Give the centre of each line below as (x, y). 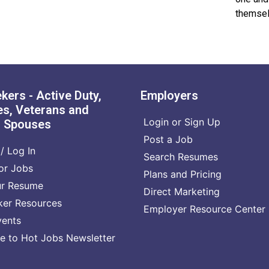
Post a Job (168, 139)
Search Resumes (181, 156)
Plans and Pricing (183, 174)
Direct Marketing (182, 191)
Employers (169, 95)
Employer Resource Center (204, 209)
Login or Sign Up (182, 122)
